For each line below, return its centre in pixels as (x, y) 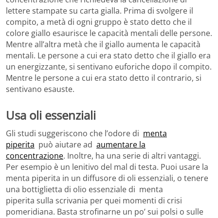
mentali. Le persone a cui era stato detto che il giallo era (108, 55)
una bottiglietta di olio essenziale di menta (84, 190)
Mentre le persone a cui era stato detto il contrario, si (104, 78)
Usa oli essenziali (51, 115)
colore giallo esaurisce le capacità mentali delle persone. (109, 33)
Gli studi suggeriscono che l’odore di (74, 134)
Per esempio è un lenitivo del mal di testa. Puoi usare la (107, 167)
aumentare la (121, 145)
